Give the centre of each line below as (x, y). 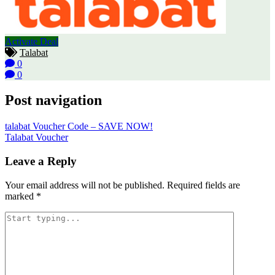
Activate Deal (32, 41)
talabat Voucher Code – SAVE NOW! (79, 126)
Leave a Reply (41, 161)
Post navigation (53, 100)
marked (21, 196)
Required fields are (203, 185)
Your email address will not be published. (85, 185)
